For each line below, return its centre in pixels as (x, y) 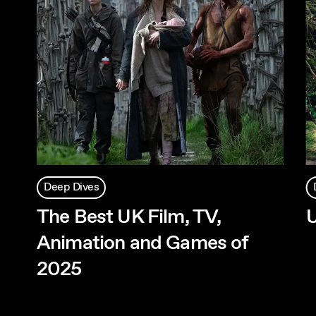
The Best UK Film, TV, (129, 218)
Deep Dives (72, 188)
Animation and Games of (143, 244)
